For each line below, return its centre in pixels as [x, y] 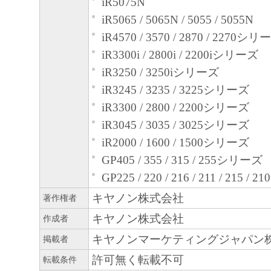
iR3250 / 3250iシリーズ [160, 73]
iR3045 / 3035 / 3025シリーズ [175, 125]
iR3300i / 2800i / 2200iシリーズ [180, 55]
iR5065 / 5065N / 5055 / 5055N [178, 20]
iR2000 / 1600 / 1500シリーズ [175, 143]
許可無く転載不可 [138, 260]
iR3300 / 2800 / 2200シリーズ [175, 108]
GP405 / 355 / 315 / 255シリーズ [182, 160]
